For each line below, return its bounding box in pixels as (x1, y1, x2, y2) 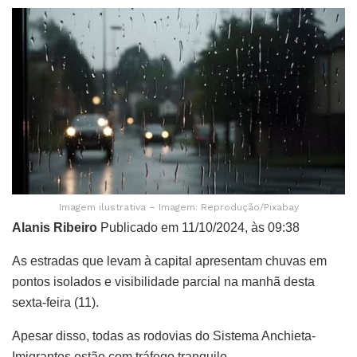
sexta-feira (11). (12, 296, 99, 310)
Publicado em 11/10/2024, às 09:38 (97, 221, 300, 235)
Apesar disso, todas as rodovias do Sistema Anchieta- (12, 329, 316, 343)
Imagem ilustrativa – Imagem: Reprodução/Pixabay (58, 202, 299, 214)
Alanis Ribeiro (12, 221, 97, 235)
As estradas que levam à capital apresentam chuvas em (12, 254, 327, 269)
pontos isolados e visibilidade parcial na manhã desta (12, 275, 315, 289)
